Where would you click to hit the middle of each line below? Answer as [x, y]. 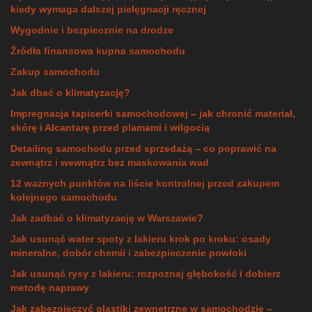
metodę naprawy [50, 288]
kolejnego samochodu [64, 197]
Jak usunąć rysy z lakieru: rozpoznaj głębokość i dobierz [146, 274]
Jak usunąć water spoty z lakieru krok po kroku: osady [141, 239]
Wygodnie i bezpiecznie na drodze [92, 30]
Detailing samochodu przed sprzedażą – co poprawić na [143, 149]
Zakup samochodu [55, 72]
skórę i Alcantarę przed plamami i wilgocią [110, 128]
